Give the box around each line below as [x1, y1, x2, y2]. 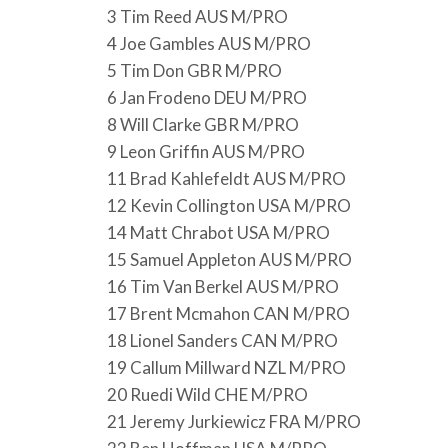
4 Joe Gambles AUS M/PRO [107, 32, 311, 54]
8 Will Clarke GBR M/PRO [107, 113, 299, 135]
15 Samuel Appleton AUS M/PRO [107, 248, 352, 270]
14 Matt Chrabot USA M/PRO [107, 221, 330, 243]
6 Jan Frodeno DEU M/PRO [107, 86, 307, 108]
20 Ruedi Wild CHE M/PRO [107, 383, 308, 405]
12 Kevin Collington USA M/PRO [107, 194, 351, 216]
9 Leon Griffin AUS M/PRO [107, 140, 305, 162]
